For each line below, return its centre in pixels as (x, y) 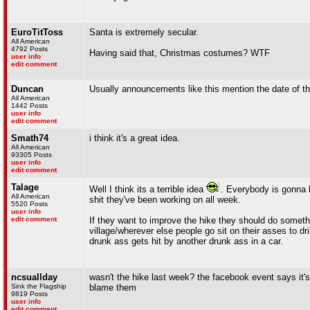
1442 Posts (29, 106)
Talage (25, 187)
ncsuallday (34, 277)
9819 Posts (29, 294)
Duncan (27, 89)
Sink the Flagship (39, 286)
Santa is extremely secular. (144, 32)
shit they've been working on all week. (165, 200)
